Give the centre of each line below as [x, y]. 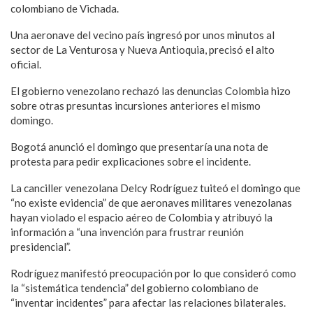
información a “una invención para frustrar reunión [127, 232]
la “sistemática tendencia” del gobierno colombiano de [134, 288]
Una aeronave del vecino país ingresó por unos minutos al [143, 35]
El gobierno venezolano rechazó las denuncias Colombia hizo [151, 91]
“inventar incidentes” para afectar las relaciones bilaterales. [148, 303]
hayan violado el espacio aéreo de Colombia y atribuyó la [141, 217]
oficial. [26, 64]
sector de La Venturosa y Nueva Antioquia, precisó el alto [143, 50]
